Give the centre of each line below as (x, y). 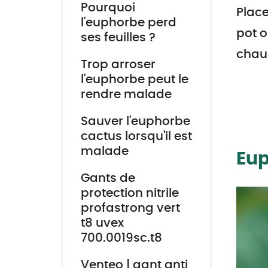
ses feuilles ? (118, 38)
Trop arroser (118, 65)
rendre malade (126, 95)
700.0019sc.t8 (121, 238)
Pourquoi (108, 8)
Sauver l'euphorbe (135, 121)
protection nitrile (130, 193)
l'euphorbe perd (128, 23)
